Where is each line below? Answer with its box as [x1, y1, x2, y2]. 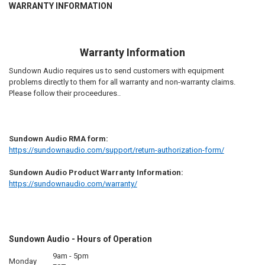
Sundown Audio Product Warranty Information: [8, 168, 183, 177]
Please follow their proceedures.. [8, 88, 121, 98]
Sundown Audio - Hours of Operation [8, 234, 152, 244]
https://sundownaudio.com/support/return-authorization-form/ [8, 145, 224, 154]
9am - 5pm [52, 251, 89, 261]
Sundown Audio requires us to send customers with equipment [8, 66, 224, 75]
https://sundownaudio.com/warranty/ [8, 179, 137, 189]
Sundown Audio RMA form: [8, 134, 108, 143]
